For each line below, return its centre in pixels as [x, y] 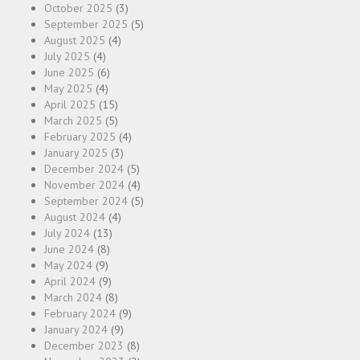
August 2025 [75, 41]
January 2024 [76, 330]
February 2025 [80, 137]
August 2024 [75, 217]
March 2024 [73, 298]
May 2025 [68, 89]
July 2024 [67, 233]
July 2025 [67, 57]
